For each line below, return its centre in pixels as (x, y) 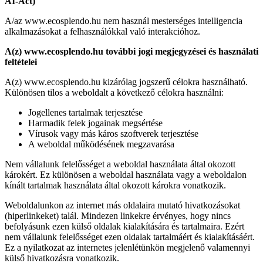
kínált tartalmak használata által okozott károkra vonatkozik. (115, 185)
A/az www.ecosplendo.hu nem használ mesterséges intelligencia (124, 21)
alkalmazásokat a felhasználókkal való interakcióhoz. (102, 31)
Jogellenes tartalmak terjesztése (85, 112)
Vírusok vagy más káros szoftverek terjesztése (113, 133)
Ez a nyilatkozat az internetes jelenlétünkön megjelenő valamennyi (127, 247)
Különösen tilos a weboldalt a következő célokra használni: (114, 92)
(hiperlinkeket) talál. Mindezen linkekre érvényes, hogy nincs (118, 215)
